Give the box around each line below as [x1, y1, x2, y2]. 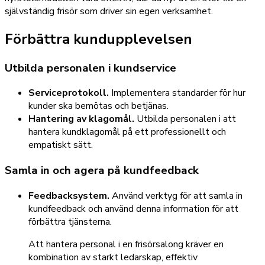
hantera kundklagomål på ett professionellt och [28, 125, 226, 139]
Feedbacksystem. [28, 189, 109, 202]
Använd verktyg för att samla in [109, 189, 243, 202]
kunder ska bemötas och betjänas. [28, 99, 169, 113]
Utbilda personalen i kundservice [5, 60, 176, 76]
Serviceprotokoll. [28, 86, 109, 100]
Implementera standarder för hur [109, 86, 245, 100]
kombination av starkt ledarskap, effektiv [28, 250, 198, 264]
